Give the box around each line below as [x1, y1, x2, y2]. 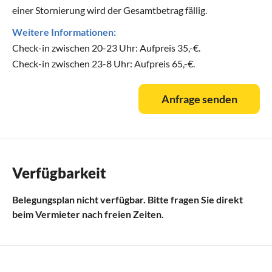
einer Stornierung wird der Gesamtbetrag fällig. [12, 4, 207, 16]
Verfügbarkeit [12, 163, 106, 182]
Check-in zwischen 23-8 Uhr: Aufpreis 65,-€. [12, 57, 195, 69]
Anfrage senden [161, 92, 237, 106]
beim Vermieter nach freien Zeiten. [12, 208, 164, 220]
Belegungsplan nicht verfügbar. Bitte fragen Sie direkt [12, 193, 243, 205]
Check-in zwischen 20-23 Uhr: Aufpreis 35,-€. [12, 41, 200, 53]
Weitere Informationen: [12, 25, 116, 38]
